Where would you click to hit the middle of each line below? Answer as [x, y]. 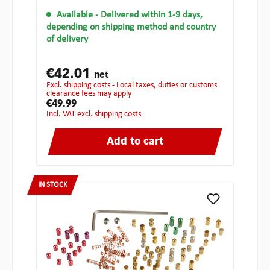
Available [75, 15]
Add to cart [135, 143]
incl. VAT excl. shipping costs [95, 115]
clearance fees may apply [89, 94]
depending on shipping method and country [131, 27]
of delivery [67, 39]
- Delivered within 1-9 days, [149, 15]
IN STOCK [53, 185]
